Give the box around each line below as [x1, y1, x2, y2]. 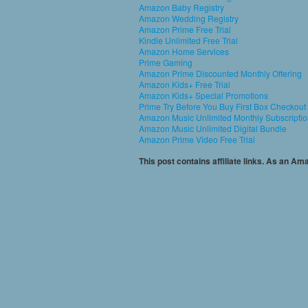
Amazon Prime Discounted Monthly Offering [139, 67, 302, 79]
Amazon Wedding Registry [139, 12, 239, 24]
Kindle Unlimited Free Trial [139, 34, 238, 46]
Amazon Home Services [139, 45, 229, 57]
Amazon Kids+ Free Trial [139, 78, 230, 90]
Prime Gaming [139, 56, 192, 68]
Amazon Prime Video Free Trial [139, 133, 255, 145]
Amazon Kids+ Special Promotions [139, 89, 268, 101]
